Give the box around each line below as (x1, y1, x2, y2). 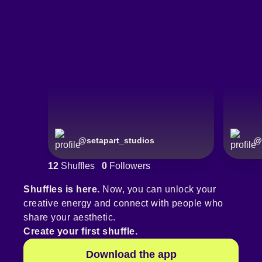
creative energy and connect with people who (23, 198, 223, 209)
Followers (107, 161, 150, 171)
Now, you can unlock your (99, 184, 216, 195)
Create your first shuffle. (23, 226, 137, 237)
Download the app (85, 249, 177, 261)
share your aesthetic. (23, 212, 116, 223)
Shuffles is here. (23, 184, 100, 195)
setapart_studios (87, 136, 154, 146)
